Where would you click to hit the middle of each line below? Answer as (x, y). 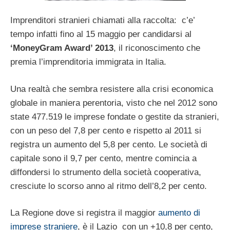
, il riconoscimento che (157, 48)
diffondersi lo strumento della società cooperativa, (106, 172)
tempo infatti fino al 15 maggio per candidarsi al (101, 34)
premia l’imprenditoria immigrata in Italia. (88, 62)
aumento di (179, 213)
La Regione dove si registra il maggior (84, 213)
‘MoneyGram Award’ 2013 (62, 48)
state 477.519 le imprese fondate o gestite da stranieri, (115, 117)
